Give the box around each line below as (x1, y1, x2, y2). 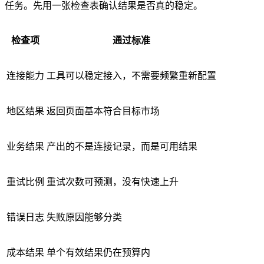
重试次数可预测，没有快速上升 (47, 177, 179, 187)
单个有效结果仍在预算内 (47, 247, 150, 258)
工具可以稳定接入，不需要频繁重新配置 (47, 71, 216, 81)
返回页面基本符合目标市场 (47, 106, 160, 117)
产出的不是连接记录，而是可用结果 (47, 141, 197, 152)
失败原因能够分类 (47, 212, 122, 223)
